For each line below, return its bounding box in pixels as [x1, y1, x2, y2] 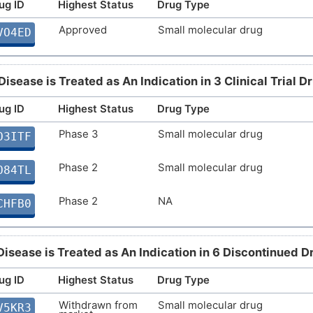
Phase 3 [59, 127, 98, 140]
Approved [59, 23, 107, 36]
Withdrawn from [59, 298, 138, 312]
